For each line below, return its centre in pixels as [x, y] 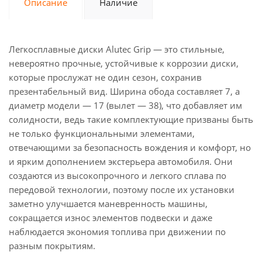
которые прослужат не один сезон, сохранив [105, 77]
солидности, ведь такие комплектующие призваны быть [131, 119]
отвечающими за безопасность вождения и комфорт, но [130, 147]
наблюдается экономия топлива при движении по [117, 232]
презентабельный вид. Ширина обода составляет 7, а [124, 91]
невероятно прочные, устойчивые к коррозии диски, [124, 63]
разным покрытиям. [52, 246]
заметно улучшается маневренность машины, [108, 204]
